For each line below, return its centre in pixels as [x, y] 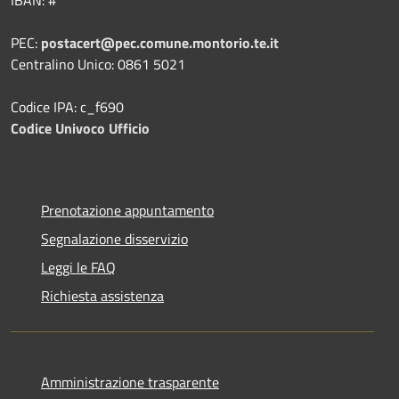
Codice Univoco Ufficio [80, 128]
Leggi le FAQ [78, 267]
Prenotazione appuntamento [127, 210]
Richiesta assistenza [102, 295]
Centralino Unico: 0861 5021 [98, 64]
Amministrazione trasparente [130, 382]
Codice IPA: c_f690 [67, 106]
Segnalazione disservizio [114, 238]
